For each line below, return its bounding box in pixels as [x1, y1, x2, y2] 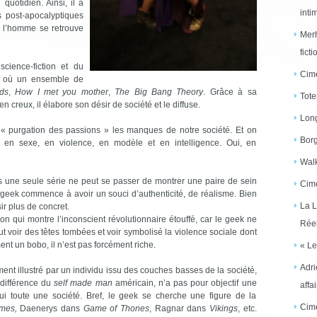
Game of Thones [83, 304, 149, 313]
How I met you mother [15, 87, 108, 97]
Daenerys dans [20, 304, 83, 313]
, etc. [237, 304, 257, 313]
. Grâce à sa [203, 87, 257, 97]
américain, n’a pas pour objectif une [112, 278, 257, 288]
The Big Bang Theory [115, 87, 204, 97]
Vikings [209, 304, 238, 313]
